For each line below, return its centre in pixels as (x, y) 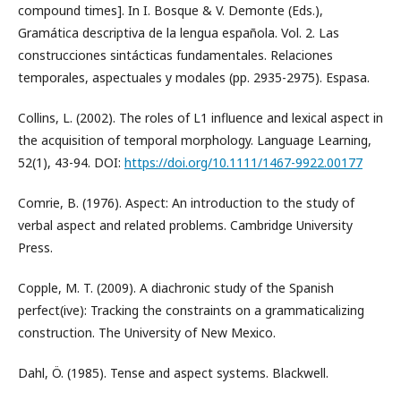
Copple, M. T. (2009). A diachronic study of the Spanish (176, 288)
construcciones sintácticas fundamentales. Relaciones (175, 55)
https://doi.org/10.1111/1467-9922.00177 (243, 163)
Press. (35, 248)
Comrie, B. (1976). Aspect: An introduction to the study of (186, 203)
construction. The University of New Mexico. (147, 333)
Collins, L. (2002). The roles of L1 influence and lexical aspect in (200, 118)
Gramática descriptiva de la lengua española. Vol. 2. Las (179, 33)
